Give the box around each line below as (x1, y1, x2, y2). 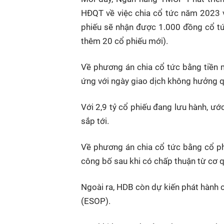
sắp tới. (81, 116, 109, 126)
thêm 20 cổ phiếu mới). (81, 36, 168, 46)
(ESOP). (81, 196, 112, 206)
